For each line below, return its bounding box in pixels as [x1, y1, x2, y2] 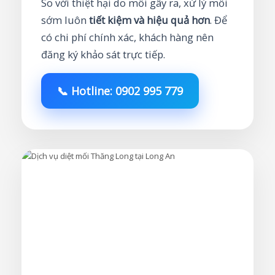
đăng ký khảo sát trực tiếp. [41, 47, 165, 62]
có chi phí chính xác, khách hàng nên [41, 30, 214, 45]
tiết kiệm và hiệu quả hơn [89, 13, 210, 28]
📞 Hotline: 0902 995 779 [57, 83, 183, 99]
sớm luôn [41, 13, 89, 28]
